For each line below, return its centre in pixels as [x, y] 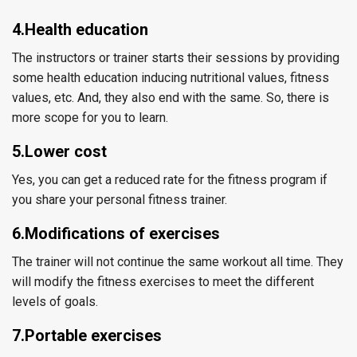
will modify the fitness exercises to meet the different [163, 282]
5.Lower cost [59, 151]
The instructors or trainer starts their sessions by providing [176, 58]
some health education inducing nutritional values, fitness [171, 78]
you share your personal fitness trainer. [120, 200]
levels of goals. [55, 302]
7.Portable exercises [87, 335]
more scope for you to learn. [90, 118]
